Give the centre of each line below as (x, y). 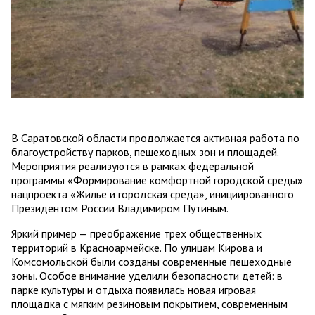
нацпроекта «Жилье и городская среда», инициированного (153, 194)
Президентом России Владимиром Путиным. (120, 208)
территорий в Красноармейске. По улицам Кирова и (137, 248)
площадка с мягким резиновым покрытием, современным (149, 304)
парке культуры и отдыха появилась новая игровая (134, 290)
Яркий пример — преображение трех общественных (136, 234)
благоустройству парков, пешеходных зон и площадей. (145, 152)
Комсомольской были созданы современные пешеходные (152, 262)
